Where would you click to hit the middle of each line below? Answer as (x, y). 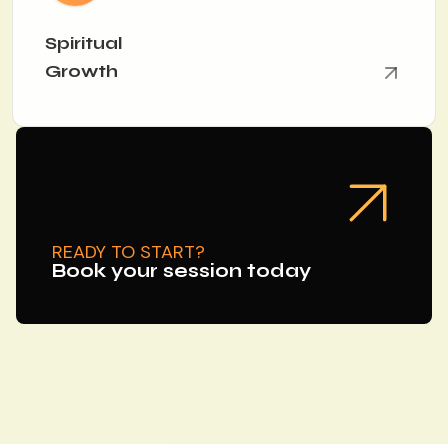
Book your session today (181, 270)
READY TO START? (128, 251)
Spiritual (84, 43)
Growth (81, 71)
